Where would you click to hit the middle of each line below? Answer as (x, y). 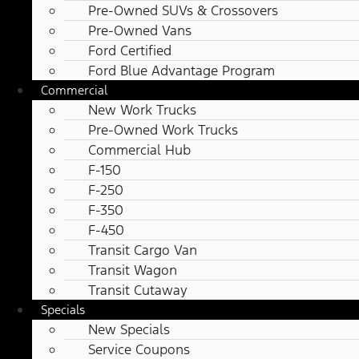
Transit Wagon (133, 270)
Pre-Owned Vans (140, 31)
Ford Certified (130, 51)
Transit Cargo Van (143, 250)
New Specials (129, 330)
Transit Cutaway (138, 290)
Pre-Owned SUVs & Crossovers (183, 11)
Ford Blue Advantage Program (182, 71)
